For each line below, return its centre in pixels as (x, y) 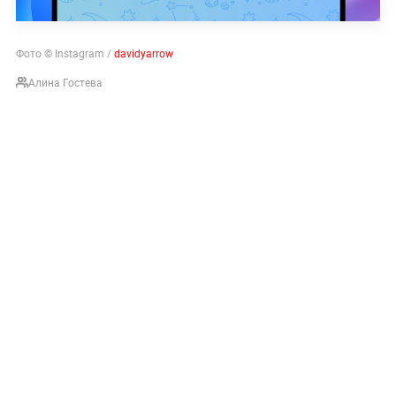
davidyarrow (143, 53)
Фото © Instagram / (65, 53)
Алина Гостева (65, 82)
